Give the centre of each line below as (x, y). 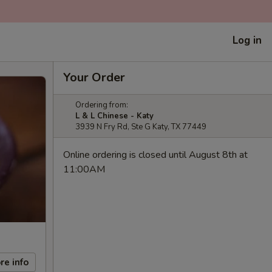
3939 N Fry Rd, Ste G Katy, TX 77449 (141, 127)
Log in (247, 40)
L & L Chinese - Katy (114, 116)
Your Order (94, 77)
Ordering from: (102, 105)
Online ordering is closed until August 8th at (155, 155)
